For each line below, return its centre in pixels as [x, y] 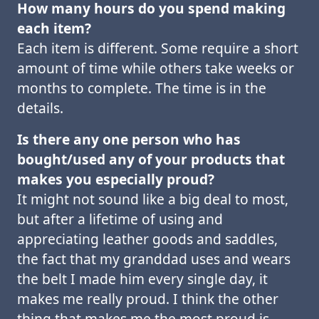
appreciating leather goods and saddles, [147, 239]
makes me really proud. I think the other [148, 299]
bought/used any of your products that [151, 159]
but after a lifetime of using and [120, 219]
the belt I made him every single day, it [142, 279]
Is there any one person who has [129, 139]
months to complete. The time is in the [142, 88]
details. [40, 108]
